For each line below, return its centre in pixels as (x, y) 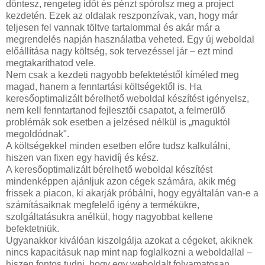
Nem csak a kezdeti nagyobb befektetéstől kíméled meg (122, 75)
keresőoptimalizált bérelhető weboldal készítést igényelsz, (127, 98)
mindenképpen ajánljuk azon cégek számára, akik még (121, 181)
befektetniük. (33, 228)
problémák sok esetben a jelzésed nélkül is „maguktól (118, 122)
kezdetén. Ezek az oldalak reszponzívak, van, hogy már (122, 15)
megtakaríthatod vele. (51, 63)
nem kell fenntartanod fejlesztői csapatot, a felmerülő (116, 110)
